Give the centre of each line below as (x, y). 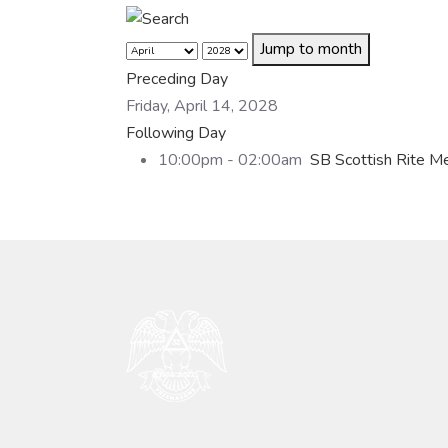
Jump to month (311, 48)
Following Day (176, 132)
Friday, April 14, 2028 (202, 105)
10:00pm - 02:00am (234, 159)
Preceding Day (177, 78)
